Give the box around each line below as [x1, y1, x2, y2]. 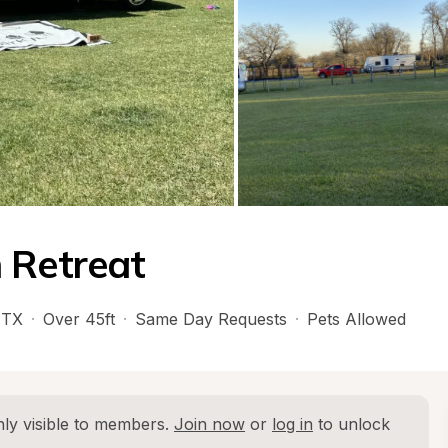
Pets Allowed [307, 309, 406, 329]
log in [272, 414, 313, 434]
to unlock [313, 414, 390, 434]
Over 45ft [43, 309, 115, 329]
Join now [174, 414, 245, 434]
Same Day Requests [135, 309, 287, 329]
